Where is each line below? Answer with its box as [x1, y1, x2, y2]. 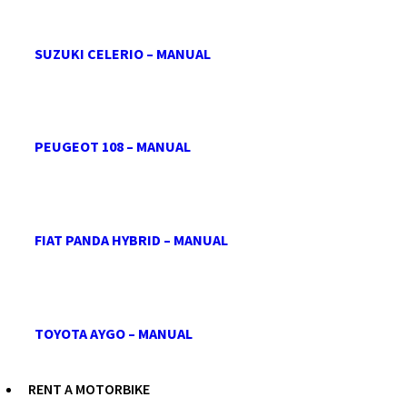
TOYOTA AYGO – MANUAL [35, 323, 193, 342]
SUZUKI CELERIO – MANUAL [35, 44, 211, 63]
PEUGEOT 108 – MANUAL [35, 137, 191, 156]
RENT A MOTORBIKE [28, 379, 150, 398]
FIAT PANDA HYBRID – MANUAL [35, 231, 228, 250]
